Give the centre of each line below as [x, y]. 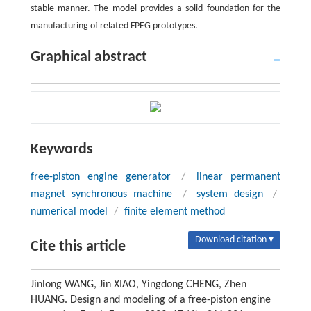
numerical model [69, 211]
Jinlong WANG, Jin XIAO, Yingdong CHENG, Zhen [138, 284]
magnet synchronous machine [101, 194]
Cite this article [78, 246]
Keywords [61, 149]
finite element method [174, 211]
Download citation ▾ [235, 239]
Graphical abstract [89, 57]
